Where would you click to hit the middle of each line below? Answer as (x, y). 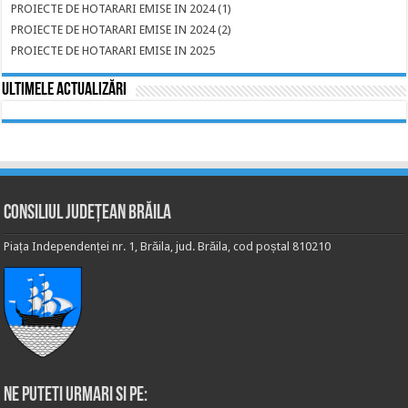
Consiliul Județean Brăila (88, 214)
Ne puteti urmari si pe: (76, 396)
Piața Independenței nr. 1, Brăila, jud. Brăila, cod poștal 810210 (168, 246)
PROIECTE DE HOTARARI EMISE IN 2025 (113, 51)
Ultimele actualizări (65, 90)
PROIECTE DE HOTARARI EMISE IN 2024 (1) (122, 9)
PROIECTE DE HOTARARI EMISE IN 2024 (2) (122, 30)
